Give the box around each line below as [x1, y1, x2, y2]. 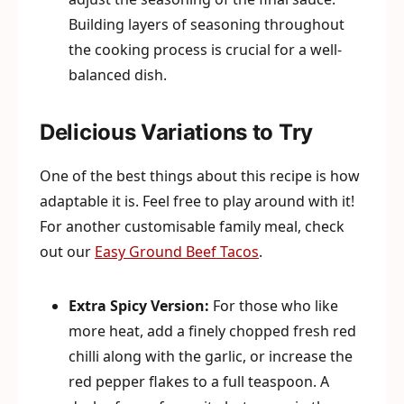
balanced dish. [69, 65, 167, 85]
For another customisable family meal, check [40, 216, 344, 236]
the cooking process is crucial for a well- [69, 40, 342, 60]
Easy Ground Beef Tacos [95, 242, 259, 262]
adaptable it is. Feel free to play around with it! [40, 191, 354, 211]
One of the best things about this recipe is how [40, 166, 360, 186]
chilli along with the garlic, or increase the [69, 346, 353, 366]
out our [40, 242, 95, 262]
